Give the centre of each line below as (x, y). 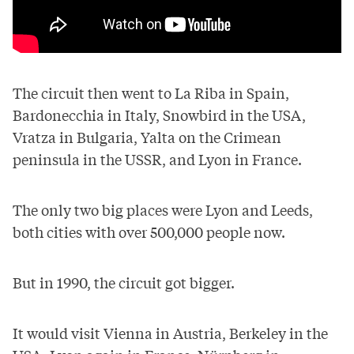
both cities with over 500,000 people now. (149, 231)
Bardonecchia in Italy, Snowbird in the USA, (159, 114)
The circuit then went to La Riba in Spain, (151, 92)
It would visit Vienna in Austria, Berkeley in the (170, 332)
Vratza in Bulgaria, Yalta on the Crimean (147, 136)
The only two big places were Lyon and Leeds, (163, 209)
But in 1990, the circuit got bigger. (124, 282)
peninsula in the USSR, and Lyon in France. (157, 158)
